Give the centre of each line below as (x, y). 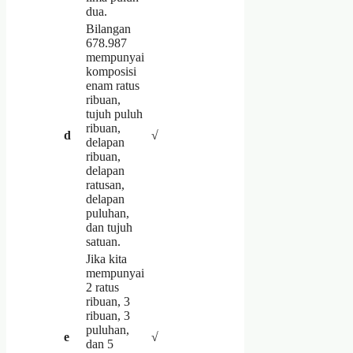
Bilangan (108, 28)
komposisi (111, 71)
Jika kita (106, 258)
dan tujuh (109, 227)
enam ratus (113, 85)
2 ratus (102, 287)
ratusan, (105, 184)
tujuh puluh (114, 113)
